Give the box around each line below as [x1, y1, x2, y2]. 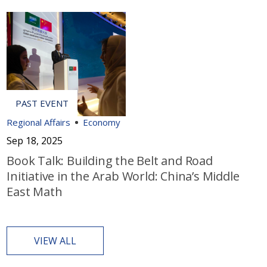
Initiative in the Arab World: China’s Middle [7, 168, 240, 185]
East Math [7, 184, 63, 200]
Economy [83, 116, 121, 129]
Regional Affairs [7, 116, 71, 129]
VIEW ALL [34, 234, 77, 248]
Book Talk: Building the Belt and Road [7, 153, 213, 169]
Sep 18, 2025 [7, 134, 63, 148]
